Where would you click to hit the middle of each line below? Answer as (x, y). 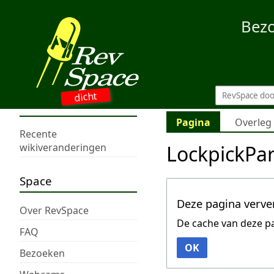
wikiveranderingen (63, 148)
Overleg (253, 123)
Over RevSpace (54, 210)
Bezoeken (42, 253)
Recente (38, 134)
